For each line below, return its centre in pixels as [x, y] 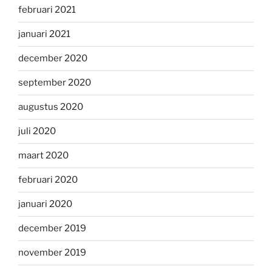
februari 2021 [47, 10]
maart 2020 [43, 156]
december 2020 [53, 59]
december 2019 [52, 229]
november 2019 [52, 253]
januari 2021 [44, 34]
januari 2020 [45, 204]
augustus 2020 [51, 107]
